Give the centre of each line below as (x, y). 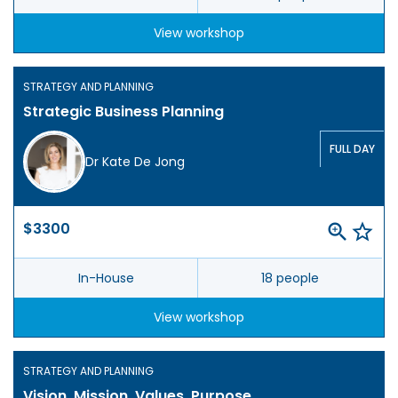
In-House (106, 279)
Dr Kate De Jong (135, 162)
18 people (290, 279)
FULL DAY (352, 149)
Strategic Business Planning (123, 112)
